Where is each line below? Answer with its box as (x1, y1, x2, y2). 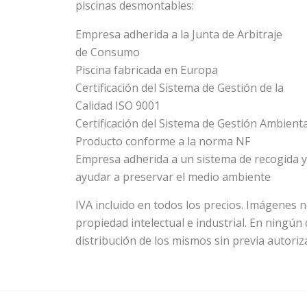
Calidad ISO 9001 (75, 98, 160, 113)
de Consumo (75, 45, 140, 60)
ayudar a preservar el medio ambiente (75, 169, 271, 184)
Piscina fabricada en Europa (75, 62, 218, 77)
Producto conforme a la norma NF (75, 134, 250, 149)
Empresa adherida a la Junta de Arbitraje (75, 27, 282, 42)
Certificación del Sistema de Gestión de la (75, 80, 284, 95)
